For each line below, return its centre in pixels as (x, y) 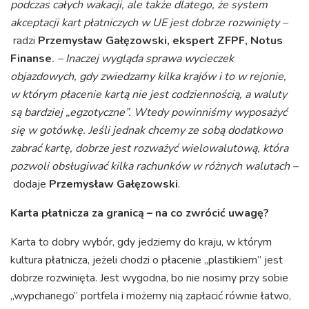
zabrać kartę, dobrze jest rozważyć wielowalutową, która (149, 149)
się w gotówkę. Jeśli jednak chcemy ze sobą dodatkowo (147, 131)
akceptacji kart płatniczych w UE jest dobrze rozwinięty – (149, 23)
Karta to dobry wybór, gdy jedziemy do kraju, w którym (141, 242)
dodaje (31, 185)
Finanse (31, 59)
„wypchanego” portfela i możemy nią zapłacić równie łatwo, (151, 296)
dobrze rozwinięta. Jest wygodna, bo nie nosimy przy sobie (149, 278)
